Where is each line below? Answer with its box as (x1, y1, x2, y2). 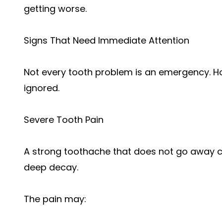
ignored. (24, 82, 59, 94)
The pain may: (24, 193, 86, 205)
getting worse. (24, 2, 87, 15)
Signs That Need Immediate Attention (24, 34, 189, 47)
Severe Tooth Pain (24, 113, 104, 126)
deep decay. (24, 161, 78, 173)
